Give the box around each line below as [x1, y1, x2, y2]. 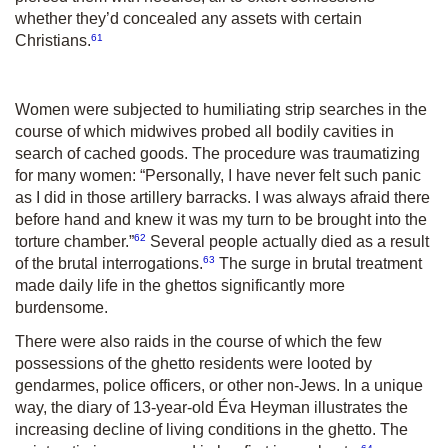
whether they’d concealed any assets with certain [15, 10, 362, 28]
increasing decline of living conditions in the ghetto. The [15, 421, 408, 439]
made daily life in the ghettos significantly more [15, 277, 345, 295]
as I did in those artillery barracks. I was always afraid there [15, 188, 430, 206]
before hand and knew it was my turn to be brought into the [15, 210, 427, 228]
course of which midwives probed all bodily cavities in [15, 122, 394, 140]
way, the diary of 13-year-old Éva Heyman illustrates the [15, 399, 408, 417]
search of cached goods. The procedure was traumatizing [15, 144, 420, 162]
